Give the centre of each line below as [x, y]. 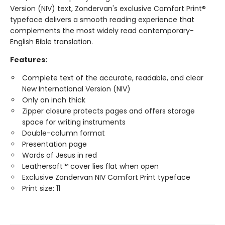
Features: [29, 60]
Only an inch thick [54, 100]
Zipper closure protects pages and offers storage [108, 111]
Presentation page [54, 144]
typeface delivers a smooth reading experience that [102, 19]
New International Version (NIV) [76, 89]
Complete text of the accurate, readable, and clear [113, 78]
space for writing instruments [74, 122]
